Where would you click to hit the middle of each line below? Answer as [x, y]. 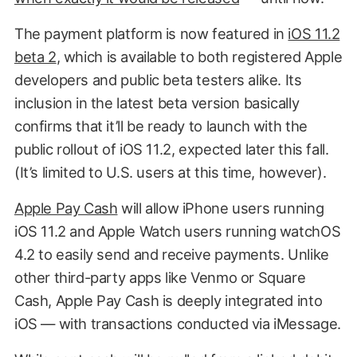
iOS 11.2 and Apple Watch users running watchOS [177, 231]
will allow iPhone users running [221, 208]
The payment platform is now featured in [151, 33]
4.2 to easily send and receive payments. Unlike [171, 254]
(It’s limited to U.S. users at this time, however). [170, 172]
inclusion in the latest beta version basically [157, 102]
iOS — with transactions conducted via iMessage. [177, 323]
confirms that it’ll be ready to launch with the [161, 126]
